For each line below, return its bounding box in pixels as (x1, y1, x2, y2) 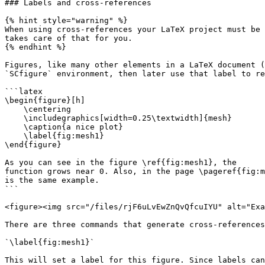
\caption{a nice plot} (5, 122, 24, 131)
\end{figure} (5, 140, 62, 149)
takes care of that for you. (5, 34, 132, 43)
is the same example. (5, 176, 99, 185)
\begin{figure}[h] (5, 96, 85, 105)
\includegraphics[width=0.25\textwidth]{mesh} (5, 114, 24, 122)
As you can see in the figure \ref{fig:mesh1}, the (5, 158, 241, 167)
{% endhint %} (5, 43, 66, 51)
